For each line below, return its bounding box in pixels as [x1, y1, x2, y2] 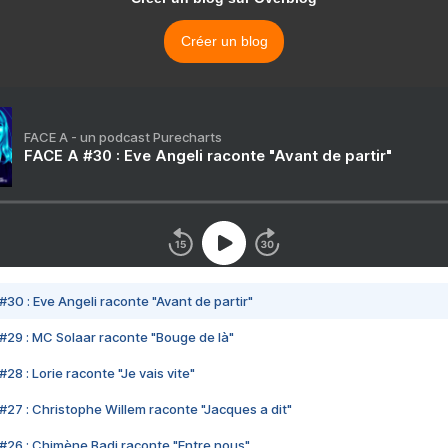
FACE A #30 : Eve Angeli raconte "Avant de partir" [24, 146, 392, 166]
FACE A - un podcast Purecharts [24, 129, 222, 146]
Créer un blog [180, 33, 268, 50]
